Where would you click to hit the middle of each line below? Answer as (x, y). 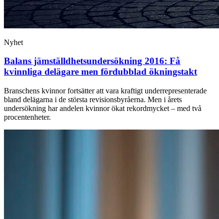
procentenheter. (27, 117)
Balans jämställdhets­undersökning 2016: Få (92, 61)
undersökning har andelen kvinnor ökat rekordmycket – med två (103, 109)
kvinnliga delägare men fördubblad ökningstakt (100, 72)
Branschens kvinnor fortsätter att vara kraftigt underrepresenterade (105, 91)
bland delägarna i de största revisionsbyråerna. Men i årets (93, 100)
